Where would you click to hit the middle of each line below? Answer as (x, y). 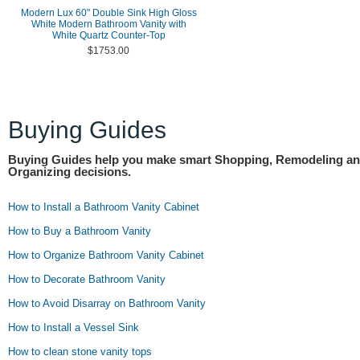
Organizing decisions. (70, 172)
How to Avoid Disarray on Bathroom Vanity (107, 303)
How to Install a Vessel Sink (74, 327)
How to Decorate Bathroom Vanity (87, 279)
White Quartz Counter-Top (108, 35)
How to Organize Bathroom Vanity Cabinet (106, 255)
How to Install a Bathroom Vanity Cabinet (104, 207)
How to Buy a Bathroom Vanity (80, 231)
